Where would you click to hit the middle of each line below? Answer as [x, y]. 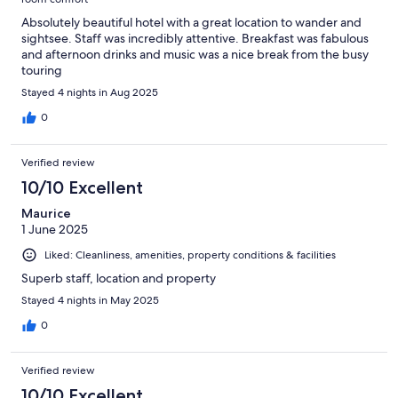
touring [42, 71]
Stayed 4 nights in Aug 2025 [90, 93]
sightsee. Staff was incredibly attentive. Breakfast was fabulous [195, 39]
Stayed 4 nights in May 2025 [90, 301]
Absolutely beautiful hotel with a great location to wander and [191, 23]
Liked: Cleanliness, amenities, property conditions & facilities [190, 255]
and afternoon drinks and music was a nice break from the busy [195, 55]
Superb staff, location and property [119, 279]
